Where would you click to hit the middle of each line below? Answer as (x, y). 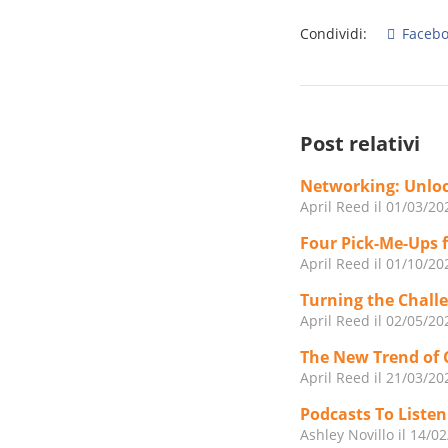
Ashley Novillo (347, 435)
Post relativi (360, 144)
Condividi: (334, 34)
